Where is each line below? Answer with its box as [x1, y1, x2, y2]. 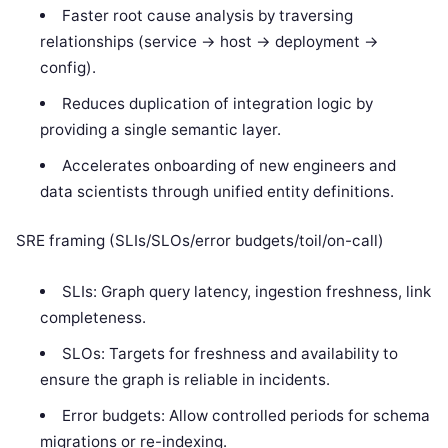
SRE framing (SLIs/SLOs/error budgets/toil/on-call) [16, 230, 384, 250]
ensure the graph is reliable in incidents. [40, 369, 331, 389]
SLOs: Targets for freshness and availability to [61, 343, 398, 363]
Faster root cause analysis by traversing [61, 6, 353, 26]
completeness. [40, 307, 147, 327]
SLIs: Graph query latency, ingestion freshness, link [61, 281, 431, 301]
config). [40, 58, 97, 78]
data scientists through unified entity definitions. [40, 182, 395, 202]
